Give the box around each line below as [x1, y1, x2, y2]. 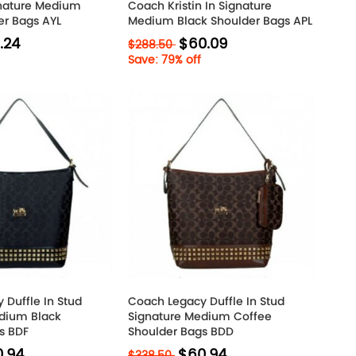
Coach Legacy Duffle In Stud [128, 293, 284, 309]
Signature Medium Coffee [128, 308, 272, 324]
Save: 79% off [128, 51, 201, 69]
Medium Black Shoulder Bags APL [128, 13, 312, 29]
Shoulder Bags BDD [128, 323, 234, 339]
